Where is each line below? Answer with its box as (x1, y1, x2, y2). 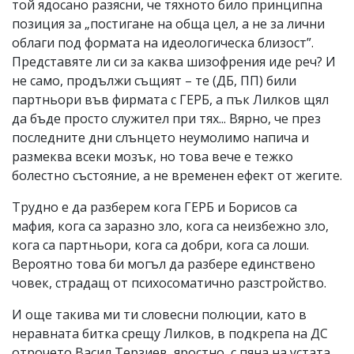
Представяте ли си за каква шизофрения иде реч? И (12, 52, 336, 70)
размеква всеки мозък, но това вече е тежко (12, 147, 293, 165)
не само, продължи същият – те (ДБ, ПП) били (12, 71, 296, 89)
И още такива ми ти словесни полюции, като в (12, 305, 307, 323)
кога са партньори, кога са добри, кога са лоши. (12, 235, 309, 254)
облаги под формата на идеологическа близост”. (12, 33, 314, 51)
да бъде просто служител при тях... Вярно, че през (12, 109, 321, 127)
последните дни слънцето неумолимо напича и (12, 128, 309, 146)
